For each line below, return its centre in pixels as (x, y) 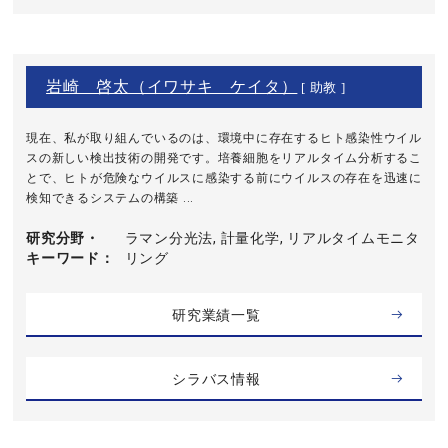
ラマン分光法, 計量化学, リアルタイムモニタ (272, 238)
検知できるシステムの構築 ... (110, 198)
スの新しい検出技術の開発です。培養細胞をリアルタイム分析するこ (224, 158)
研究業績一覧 (216, 315)
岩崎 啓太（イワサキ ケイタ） (172, 86)
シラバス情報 (216, 379)
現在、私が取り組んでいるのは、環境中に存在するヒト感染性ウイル (224, 138)
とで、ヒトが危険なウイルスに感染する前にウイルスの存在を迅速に (224, 178)
